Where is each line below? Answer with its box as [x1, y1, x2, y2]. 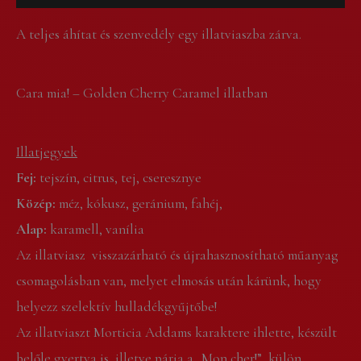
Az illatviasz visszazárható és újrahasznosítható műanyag [16, 246, 338, 263]
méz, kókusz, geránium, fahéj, [56, 194, 222, 212]
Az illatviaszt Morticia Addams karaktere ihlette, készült [16, 323, 337, 341]
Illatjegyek [16, 143, 77, 160]
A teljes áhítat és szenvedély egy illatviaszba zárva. [16, 26, 301, 44]
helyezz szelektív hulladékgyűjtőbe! [16, 297, 217, 315]
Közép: [16, 194, 56, 212]
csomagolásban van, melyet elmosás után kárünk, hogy [16, 272, 322, 289]
